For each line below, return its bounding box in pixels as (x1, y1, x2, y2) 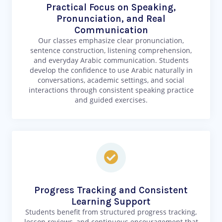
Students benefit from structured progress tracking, (25, 207, 197, 217)
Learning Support (71, 196, 151, 208)
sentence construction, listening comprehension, (30, 46, 192, 55)
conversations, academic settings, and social (38, 75, 184, 85)
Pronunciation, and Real (56, 13, 166, 25)
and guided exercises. (74, 95, 148, 105)
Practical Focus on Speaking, (46, 1, 176, 13)
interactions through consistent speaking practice (28, 85, 194, 95)
